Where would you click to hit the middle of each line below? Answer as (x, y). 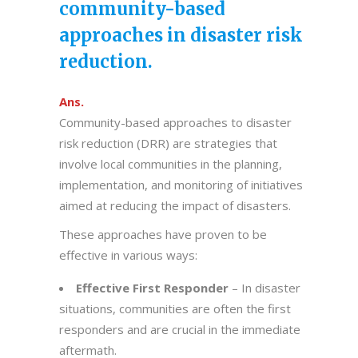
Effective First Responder (152, 288)
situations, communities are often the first (175, 308)
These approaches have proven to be (163, 234)
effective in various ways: (128, 255)
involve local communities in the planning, (171, 164)
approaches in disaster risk (181, 35)
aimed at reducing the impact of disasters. (175, 205)
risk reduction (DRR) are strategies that (168, 143)
